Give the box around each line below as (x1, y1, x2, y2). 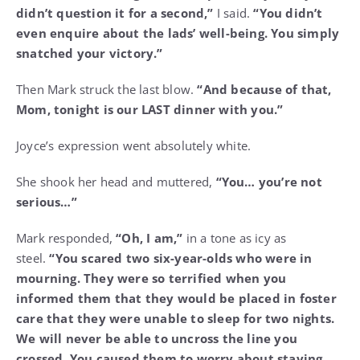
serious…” (16, 194, 77, 211)
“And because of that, (197, 81, 332, 98)
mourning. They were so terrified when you (16, 270, 287, 287)
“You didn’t (253, 5, 323, 22)
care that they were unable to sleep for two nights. (16, 310, 335, 327)
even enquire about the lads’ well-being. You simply (16, 25, 340, 42)
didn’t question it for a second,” (16, 5, 214, 22)
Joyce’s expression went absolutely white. (16, 137, 252, 154)
